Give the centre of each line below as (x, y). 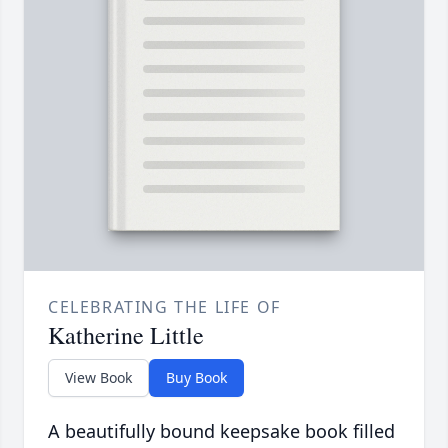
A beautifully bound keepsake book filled (221, 430)
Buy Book (196, 377)
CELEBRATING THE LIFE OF (164, 306)
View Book (98, 377)
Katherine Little (126, 334)
